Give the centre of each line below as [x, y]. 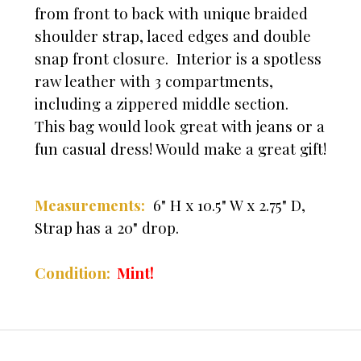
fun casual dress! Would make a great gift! [180, 149]
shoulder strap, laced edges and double [173, 36]
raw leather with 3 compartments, [154, 81]
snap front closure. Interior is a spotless [178, 59]
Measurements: [90, 205]
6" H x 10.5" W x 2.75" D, [227, 205]
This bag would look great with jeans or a [180, 127]
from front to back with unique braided [171, 14]
